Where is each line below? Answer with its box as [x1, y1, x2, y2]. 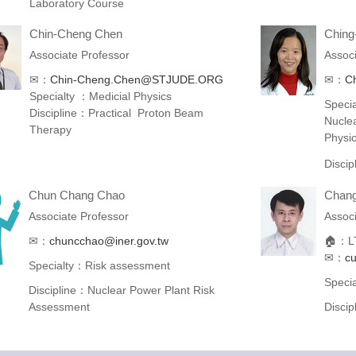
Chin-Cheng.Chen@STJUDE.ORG [49, 72, 223, 86]
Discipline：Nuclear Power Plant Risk [28, 283, 215, 296]
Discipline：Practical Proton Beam [29, 106, 203, 119]
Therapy [29, 122, 78, 136]
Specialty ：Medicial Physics [29, 89, 172, 103]
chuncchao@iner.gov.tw [48, 234, 168, 247]
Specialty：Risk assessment [28, 258, 170, 272]
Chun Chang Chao [28, 188, 125, 202]
